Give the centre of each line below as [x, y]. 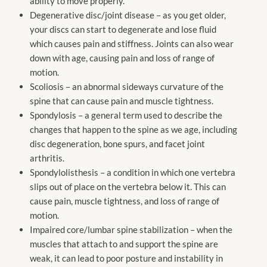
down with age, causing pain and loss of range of [122, 58]
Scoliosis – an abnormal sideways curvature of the [127, 86]
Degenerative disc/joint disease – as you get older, [128, 15]
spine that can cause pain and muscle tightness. [122, 100]
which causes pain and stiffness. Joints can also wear [132, 43]
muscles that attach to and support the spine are [124, 243]
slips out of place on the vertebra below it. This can [128, 186]
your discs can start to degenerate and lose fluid [123, 29]
